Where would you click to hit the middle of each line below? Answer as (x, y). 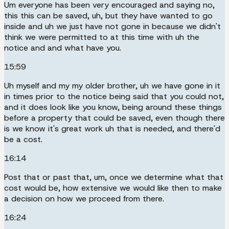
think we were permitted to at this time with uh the (102, 37)
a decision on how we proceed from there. (84, 198)
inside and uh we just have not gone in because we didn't (112, 26)
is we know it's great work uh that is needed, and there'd (112, 128)
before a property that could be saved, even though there (114, 118)
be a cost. (23, 139)
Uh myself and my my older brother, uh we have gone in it (112, 85)
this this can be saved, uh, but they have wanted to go (108, 15)
